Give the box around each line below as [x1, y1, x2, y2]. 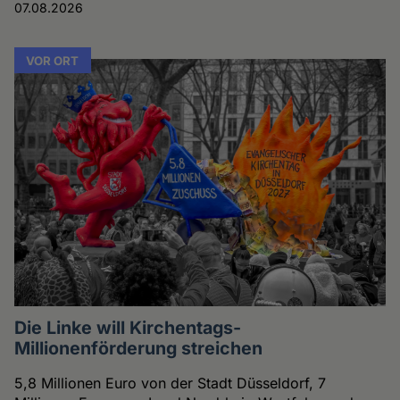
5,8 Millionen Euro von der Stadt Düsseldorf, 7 [14, 373, 327, 392]
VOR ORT [26, 53, 79, 68]
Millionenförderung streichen [14, 337, 263, 359]
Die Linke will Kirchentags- [14, 316, 242, 338]
